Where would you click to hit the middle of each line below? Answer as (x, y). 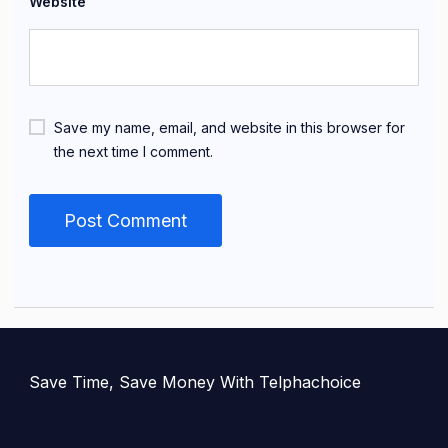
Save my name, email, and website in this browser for (229, 128)
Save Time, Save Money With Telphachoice (195, 382)
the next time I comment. (133, 152)
